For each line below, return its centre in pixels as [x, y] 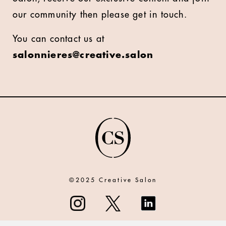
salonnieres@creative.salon [83, 55]
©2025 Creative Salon [113, 180]
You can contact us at [59, 39]
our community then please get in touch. [100, 15]
